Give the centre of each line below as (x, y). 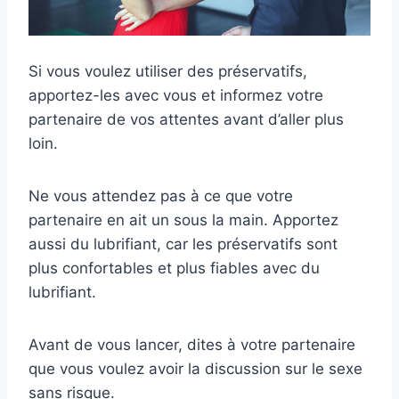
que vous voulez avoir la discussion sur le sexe (195, 368)
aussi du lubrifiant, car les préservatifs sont (183, 244)
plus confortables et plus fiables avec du (174, 268)
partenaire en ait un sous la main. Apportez (183, 220)
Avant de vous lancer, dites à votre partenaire (192, 344)
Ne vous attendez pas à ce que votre (161, 195)
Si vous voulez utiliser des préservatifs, (168, 71)
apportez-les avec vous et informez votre (176, 95)
